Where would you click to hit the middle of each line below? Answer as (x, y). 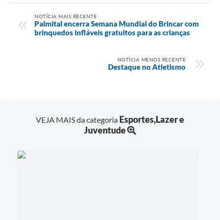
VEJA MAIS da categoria (78, 119)
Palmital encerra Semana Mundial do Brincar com (117, 23)
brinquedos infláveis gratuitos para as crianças (112, 32)
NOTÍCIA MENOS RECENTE (151, 59)
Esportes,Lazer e (152, 119)
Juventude (105, 130)
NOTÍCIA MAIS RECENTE (66, 16)
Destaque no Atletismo (147, 67)
